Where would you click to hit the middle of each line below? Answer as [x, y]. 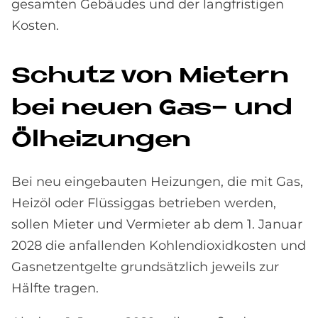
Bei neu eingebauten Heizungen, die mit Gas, [157, 181]
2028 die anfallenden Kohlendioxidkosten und [159, 245]
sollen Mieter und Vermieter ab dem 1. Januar [157, 224]
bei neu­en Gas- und [152, 108]
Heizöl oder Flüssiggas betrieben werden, [144, 203]
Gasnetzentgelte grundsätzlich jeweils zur [145, 267]
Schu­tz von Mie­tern [150, 76]
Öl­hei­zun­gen [101, 140]
